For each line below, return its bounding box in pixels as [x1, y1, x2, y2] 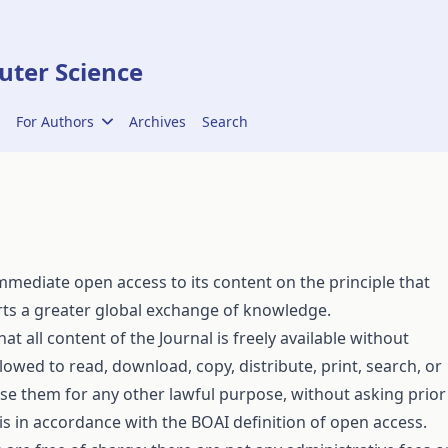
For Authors [16, 112, 94, 131]
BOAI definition [191, 411, 306, 433]
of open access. [306, 411, 427, 433]
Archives [128, 112, 186, 131]
